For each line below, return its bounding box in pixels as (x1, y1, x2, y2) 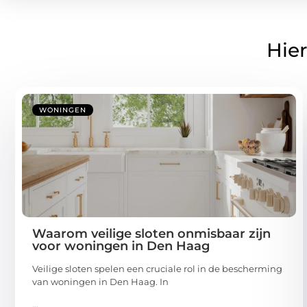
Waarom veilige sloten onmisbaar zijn (32, 225, 271, 241)
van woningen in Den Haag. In (32, 275, 169, 287)
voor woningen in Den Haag (32, 238, 210, 254)
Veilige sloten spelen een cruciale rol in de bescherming (32, 262, 282, 274)
